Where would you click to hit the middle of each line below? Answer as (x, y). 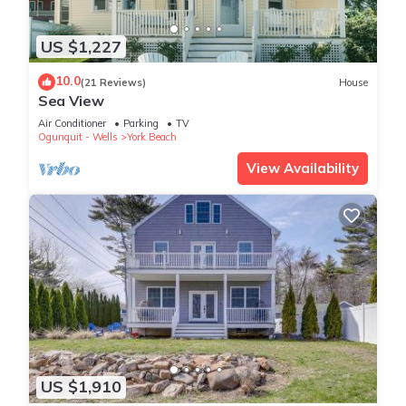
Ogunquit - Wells (78, 137)
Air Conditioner (72, 124)
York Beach (152, 137)
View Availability (303, 169)
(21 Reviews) (113, 82)
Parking (141, 124)
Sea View (71, 101)
